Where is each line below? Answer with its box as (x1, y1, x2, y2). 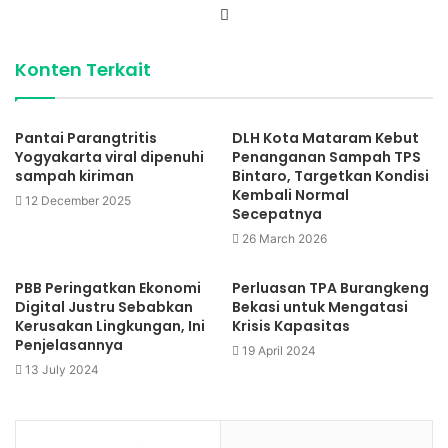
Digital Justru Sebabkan (15, 297, 193, 317)
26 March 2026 (242, 231, 327, 246)
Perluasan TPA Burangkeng (232, 278, 429, 298)
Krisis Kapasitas (232, 316, 350, 336)
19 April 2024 (242, 343, 316, 358)
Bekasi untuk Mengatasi (232, 297, 408, 317)
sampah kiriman (15, 166, 134, 186)
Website (227, 4, 285, 23)
